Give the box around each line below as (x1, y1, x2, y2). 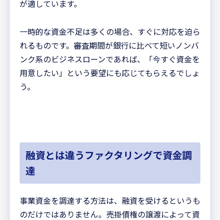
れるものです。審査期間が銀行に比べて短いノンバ (20, 39, 199, 51)
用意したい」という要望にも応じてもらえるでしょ (20, 66, 200, 79)
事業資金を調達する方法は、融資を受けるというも (20, 194, 200, 206)
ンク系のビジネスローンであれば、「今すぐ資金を (20, 53, 200, 65)
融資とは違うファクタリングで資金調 (26, 147, 192, 162)
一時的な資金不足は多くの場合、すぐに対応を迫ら (20, 25, 200, 37)
